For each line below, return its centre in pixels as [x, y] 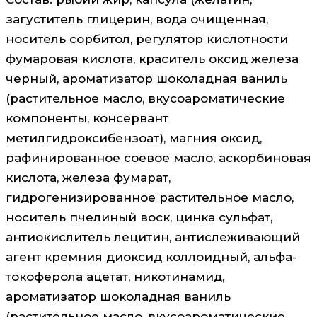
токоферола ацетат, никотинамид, [115, 276]
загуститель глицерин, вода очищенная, [137, 19]
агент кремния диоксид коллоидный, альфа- [151, 257]
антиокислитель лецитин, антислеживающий [153, 237]
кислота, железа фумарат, [88, 177]
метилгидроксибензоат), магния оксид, [134, 138]
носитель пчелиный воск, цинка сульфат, [139, 217]
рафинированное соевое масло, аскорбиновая [158, 157]
